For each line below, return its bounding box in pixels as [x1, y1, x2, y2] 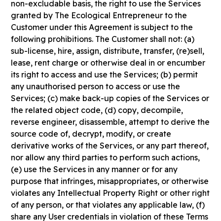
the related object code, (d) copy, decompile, [11, 105, 184, 115]
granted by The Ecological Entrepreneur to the [11, 10, 187, 20]
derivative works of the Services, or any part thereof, [11, 141, 209, 150]
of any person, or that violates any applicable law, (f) [11, 200, 205, 210]
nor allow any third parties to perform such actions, [11, 152, 200, 162]
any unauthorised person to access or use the [11, 81, 181, 91]
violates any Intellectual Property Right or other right [11, 188, 210, 198]
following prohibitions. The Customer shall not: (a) [11, 34, 195, 44]
